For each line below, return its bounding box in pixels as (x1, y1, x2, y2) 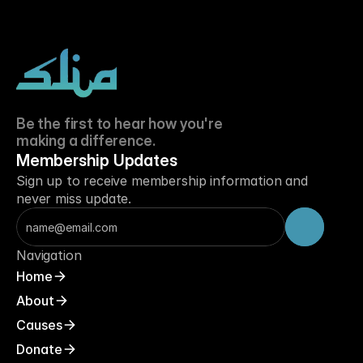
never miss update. (16, 190, 132, 207)
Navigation (16, 247, 82, 263)
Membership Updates (16, 151, 177, 170)
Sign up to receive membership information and (16, 173, 308, 189)
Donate (16, 341, 62, 357)
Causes (16, 317, 62, 333)
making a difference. (16, 132, 156, 149)
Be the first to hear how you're (16, 115, 226, 132)
